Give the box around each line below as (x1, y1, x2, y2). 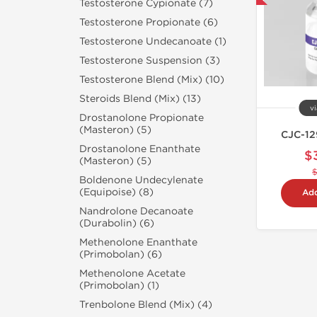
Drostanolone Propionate (79, 112, 204, 124)
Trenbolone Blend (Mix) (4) (79, 299, 212, 311)
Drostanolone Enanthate (79, 143, 200, 155)
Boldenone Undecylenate (79, 174, 203, 186)
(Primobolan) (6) (79, 248, 162, 260)
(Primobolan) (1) (79, 279, 159, 292)
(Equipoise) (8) (79, 186, 154, 198)
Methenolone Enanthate (79, 236, 197, 248)
